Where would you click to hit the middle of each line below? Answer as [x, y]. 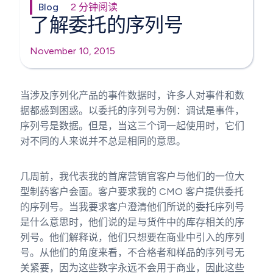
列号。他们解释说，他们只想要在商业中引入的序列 [133, 237]
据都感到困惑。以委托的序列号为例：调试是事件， [133, 110]
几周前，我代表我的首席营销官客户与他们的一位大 [133, 176]
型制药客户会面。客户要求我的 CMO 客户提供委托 [132, 191]
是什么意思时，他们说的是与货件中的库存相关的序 [133, 222]
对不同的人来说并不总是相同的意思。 [103, 141]
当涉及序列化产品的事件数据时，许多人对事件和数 [133, 95]
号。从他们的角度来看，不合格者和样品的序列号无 [133, 252]
